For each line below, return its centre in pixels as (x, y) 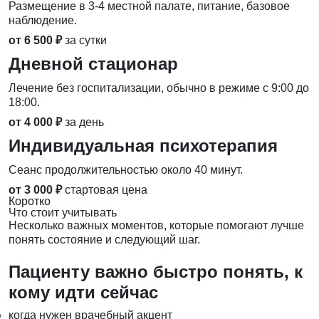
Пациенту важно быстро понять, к (156, 272)
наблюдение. (43, 21)
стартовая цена (106, 190)
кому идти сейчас (83, 293)
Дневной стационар (93, 64)
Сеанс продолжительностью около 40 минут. (126, 170)
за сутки (86, 41)
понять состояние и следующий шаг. (104, 240)
